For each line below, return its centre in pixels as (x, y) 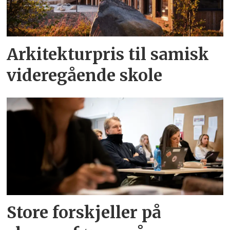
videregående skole (85, 75)
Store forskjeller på (84, 213)
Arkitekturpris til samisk (108, 54)
